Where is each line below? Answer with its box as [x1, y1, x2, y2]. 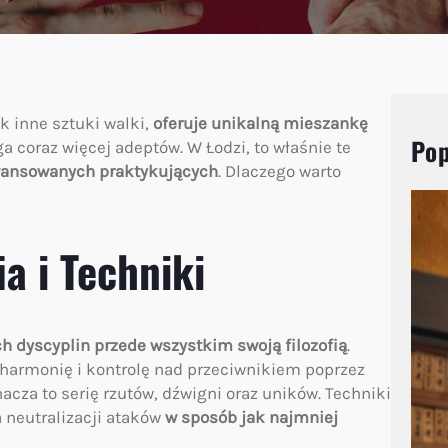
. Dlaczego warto [218, 161, 341, 181]
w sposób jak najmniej [165, 407, 338, 428]
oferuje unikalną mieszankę [153, 113, 368, 133]
